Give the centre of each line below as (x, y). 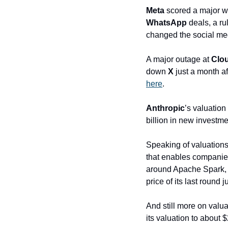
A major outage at (179, 59)
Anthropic (165, 108)
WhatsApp (166, 23)
